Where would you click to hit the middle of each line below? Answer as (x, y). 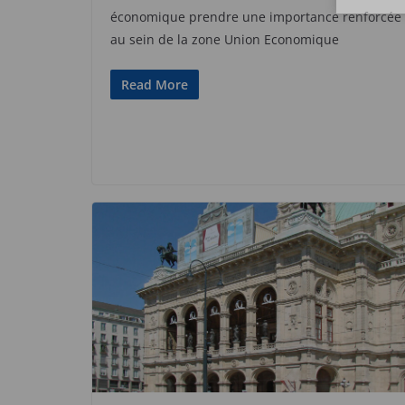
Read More (155, 84)
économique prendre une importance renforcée (256, 16)
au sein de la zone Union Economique (225, 39)
